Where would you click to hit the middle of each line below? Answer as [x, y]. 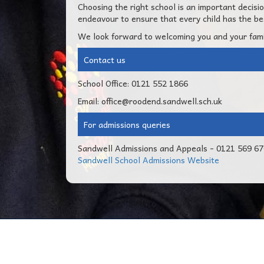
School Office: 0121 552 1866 [133, 83]
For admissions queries [127, 124]
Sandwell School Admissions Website [148, 160]
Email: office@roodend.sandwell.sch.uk [150, 101]
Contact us [105, 60]
